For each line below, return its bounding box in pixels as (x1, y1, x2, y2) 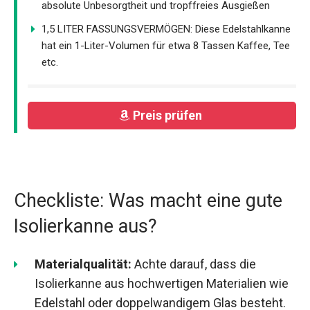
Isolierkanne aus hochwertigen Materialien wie (35, 275, 289, 291)
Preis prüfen (132, 108, 205, 123)
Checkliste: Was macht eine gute (14, 189, 282, 212)
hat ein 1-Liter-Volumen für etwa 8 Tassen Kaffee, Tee (42, 39, 290, 52)
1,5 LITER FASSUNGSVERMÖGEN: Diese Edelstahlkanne (42, 22, 291, 35)
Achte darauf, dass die (131, 256, 256, 271)
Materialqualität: (35, 256, 131, 271)
